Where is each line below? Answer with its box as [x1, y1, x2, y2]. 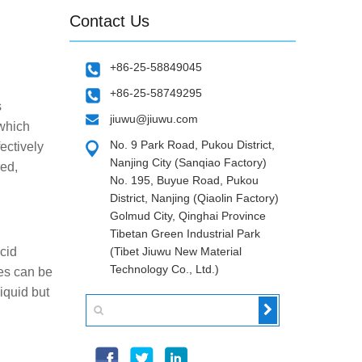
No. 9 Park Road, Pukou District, [110, 138, 275, 151]
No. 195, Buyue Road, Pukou [110, 174, 259, 187]
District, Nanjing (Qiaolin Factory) [110, 192, 279, 204]
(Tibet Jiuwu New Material [110, 245, 242, 258]
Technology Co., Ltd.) [110, 263, 219, 276]
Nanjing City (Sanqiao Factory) [110, 156, 267, 169]
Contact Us [69, 12, 149, 30]
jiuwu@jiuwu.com [110, 112, 198, 125]
